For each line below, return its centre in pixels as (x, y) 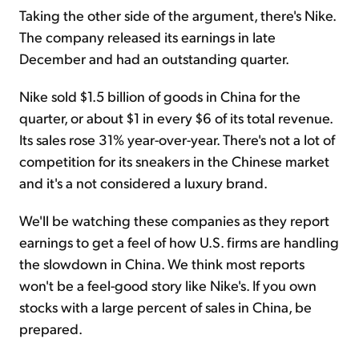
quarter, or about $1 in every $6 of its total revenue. (176, 117)
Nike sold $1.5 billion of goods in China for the (160, 96)
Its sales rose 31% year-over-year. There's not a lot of (177, 139)
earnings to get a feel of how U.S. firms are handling (179, 242)
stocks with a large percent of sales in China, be (165, 307)
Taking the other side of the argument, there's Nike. (177, 15)
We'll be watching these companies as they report (174, 220)
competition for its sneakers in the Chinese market (174, 161)
